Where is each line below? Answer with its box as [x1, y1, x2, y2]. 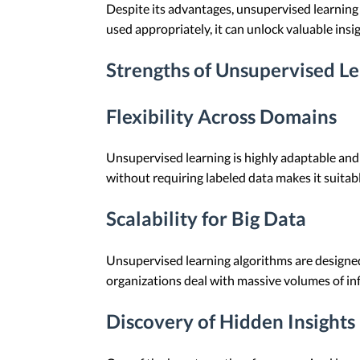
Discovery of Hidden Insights [106, 309, 355, 333]
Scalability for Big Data [106, 207, 306, 231]
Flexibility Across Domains [106, 104, 337, 128]
